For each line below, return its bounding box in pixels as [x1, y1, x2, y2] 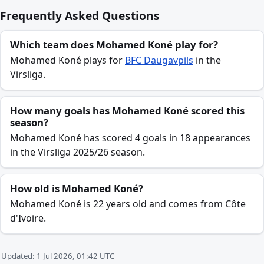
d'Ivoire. [10, 212, 46, 225]
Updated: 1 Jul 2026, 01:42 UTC [1, 250, 114, 261]
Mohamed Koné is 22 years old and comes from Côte [10, 197, 246, 210]
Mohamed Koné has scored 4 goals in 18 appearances [10, 131, 250, 144]
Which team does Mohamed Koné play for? [10, 38, 218, 51]
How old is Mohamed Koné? [10, 181, 143, 195]
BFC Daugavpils [125, 54, 193, 67]
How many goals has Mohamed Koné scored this [10, 104, 245, 117]
